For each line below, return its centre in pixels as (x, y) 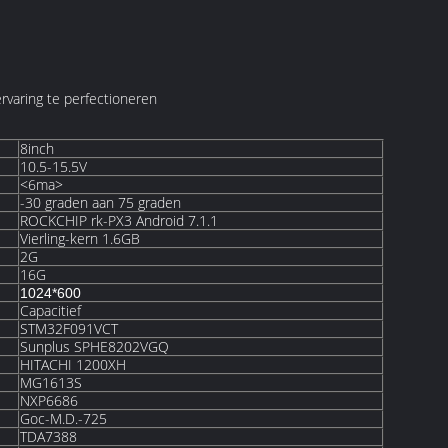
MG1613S (51, 382)
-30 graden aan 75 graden (100, 202)
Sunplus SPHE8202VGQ (94, 346)
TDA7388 (48, 436)
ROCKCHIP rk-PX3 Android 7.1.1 (119, 220)
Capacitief (50, 310)
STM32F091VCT (69, 328)
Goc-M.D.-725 (63, 418)
